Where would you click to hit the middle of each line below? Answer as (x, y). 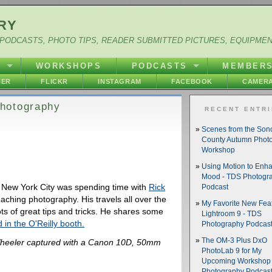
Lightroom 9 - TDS (232, 214)
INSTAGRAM (120, 81)
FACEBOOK (192, 81)
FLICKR (54, 81)
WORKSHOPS (69, 66)
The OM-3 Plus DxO (235, 240)
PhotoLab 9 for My (232, 251)
